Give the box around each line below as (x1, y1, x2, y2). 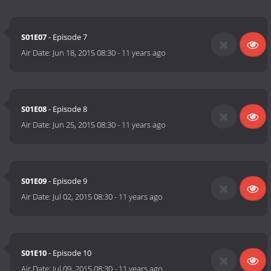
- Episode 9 (47, 175, 88, 187)
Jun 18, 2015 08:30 (53, 47, 116, 59)
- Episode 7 (47, 31, 88, 43)
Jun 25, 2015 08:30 (53, 119, 116, 131)
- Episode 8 (47, 103, 88, 115)
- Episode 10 (47, 247, 92, 259)
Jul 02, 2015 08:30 (53, 191, 113, 203)
